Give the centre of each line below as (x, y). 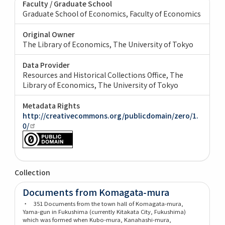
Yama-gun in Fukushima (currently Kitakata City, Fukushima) (104, 211)
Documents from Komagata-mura (96, 192)
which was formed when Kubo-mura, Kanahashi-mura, (97, 219)
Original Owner (49, 34)
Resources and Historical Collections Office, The (103, 75)
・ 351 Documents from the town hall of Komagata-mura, (103, 203)
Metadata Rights (51, 105)
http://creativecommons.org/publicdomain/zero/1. (111, 115)
